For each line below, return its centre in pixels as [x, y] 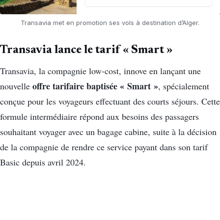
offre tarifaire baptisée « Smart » [95, 86]
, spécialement [184, 86]
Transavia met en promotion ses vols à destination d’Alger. [110, 23]
